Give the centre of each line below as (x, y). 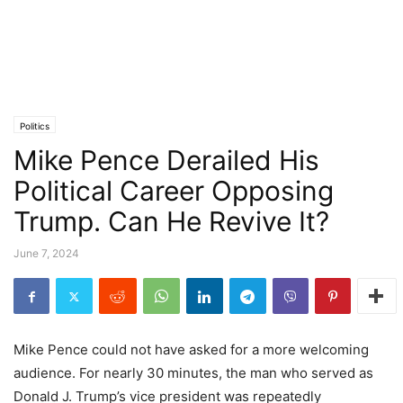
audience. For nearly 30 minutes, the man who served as (193, 373)
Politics (35, 126)
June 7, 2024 (46, 253)
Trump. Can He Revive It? (171, 221)
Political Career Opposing (174, 191)
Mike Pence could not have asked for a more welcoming (191, 349)
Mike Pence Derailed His (166, 160)
